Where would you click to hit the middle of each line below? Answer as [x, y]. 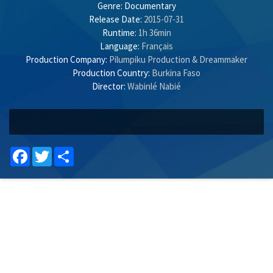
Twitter [66, 151]
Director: [109, 86]
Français [156, 46]
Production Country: [111, 73]
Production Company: [66, 59]
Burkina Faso [175, 73]
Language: [120, 46]
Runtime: [119, 33]
